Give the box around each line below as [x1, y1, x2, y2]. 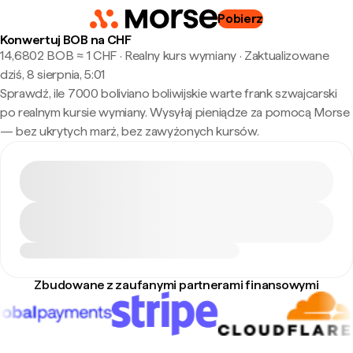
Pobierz [217, 11, 264, 26]
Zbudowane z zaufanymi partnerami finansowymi [34, 277, 319, 292]
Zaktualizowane [243, 48, 329, 63]
